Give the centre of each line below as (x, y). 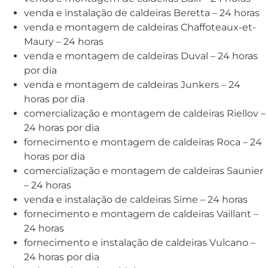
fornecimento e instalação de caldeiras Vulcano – (140, 243)
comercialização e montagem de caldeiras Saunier (144, 171)
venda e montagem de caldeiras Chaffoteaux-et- (140, 28)
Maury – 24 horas (64, 42)
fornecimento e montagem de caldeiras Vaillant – (141, 214)
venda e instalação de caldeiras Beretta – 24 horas (142, 13)
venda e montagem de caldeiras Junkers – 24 (132, 85)
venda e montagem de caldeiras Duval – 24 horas (141, 56)
